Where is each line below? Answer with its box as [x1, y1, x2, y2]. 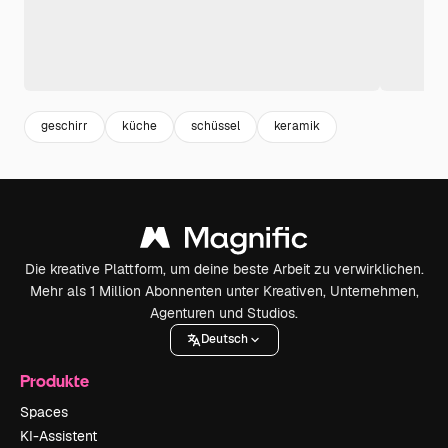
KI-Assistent [20, 426, 97, 445]
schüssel [191, 118, 240, 135]
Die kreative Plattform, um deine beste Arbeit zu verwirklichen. [24, 259, 424, 278]
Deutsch [200, 331, 248, 348]
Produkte [20, 369, 89, 391]
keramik [274, 118, 320, 135]
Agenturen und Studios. [150, 303, 298, 322]
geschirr [41, 118, 88, 135]
